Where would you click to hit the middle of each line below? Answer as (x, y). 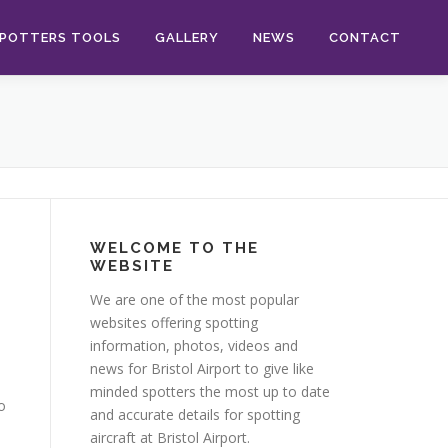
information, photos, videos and (194, 345)
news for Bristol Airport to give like (202, 368)
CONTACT (365, 37)
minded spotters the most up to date (210, 391)
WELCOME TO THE (174, 248)
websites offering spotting (174, 322)
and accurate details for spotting (195, 414)
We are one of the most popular (194, 299)
